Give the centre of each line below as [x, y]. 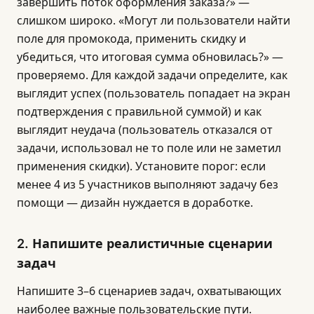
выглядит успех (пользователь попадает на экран [153, 93]
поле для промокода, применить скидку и [131, 39]
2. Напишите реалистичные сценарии [145, 244]
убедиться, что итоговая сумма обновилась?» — [150, 57]
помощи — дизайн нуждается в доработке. [135, 203]
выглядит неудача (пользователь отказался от [145, 130]
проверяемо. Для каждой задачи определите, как [152, 75]
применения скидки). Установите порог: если [141, 166]
